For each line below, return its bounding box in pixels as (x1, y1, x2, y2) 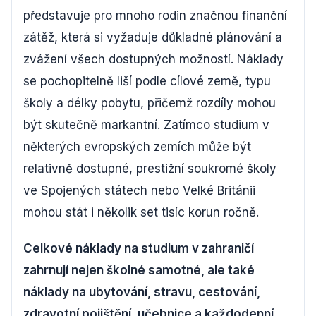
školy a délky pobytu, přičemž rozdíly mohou (23, 96, 276, 110)
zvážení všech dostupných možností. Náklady (23, 52, 284, 66)
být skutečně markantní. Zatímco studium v (23, 118, 269, 132)
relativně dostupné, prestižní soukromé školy (23, 162, 276, 176)
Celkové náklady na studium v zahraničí (23, 241, 254, 255)
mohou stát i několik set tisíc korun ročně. (23, 205, 259, 219)
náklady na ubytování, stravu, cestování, (23, 285, 260, 299)
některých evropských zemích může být (23, 140, 251, 154)
